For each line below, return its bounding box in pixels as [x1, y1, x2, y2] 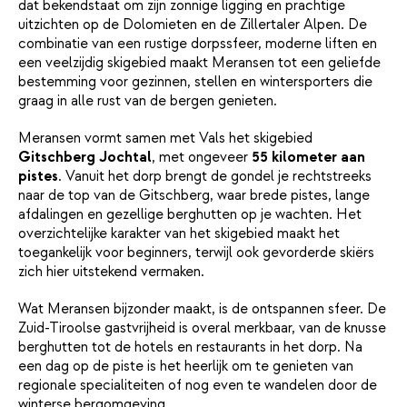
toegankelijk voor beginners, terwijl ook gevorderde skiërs [18, 243, 374, 262]
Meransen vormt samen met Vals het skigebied [18, 128, 313, 147]
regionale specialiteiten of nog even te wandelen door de [18, 375, 377, 394]
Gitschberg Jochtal [18, 147, 152, 166]
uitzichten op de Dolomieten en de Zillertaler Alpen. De [18, 15, 367, 34]
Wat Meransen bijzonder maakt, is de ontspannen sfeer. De [18, 299, 386, 318]
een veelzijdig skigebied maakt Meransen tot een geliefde [18, 53, 381, 72]
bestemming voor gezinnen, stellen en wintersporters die [18, 72, 372, 91]
